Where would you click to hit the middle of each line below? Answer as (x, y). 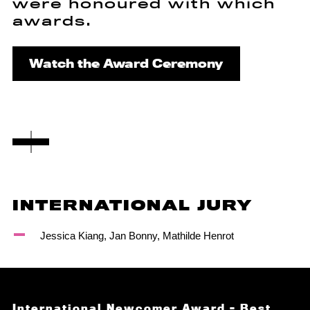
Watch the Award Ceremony (126, 63)
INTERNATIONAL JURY (133, 206)
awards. (52, 21)
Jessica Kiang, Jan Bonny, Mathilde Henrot (137, 236)
